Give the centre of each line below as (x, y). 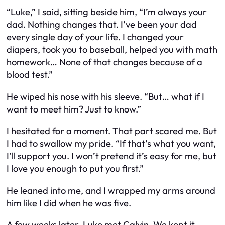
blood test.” (30, 75)
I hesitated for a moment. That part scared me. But (112, 131)
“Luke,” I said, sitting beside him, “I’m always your (107, 12)
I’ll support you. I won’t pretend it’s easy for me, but (111, 156)
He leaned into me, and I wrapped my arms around (111, 190)
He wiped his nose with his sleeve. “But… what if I (105, 96)
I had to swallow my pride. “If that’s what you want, (111, 144)
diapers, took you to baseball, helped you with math (112, 50)
